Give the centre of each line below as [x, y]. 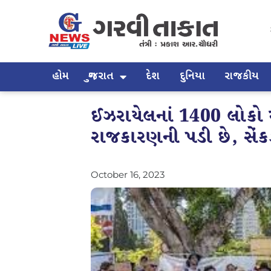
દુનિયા [192, 76]
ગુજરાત [101, 76]
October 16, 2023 [128, 174]
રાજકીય [241, 76]
